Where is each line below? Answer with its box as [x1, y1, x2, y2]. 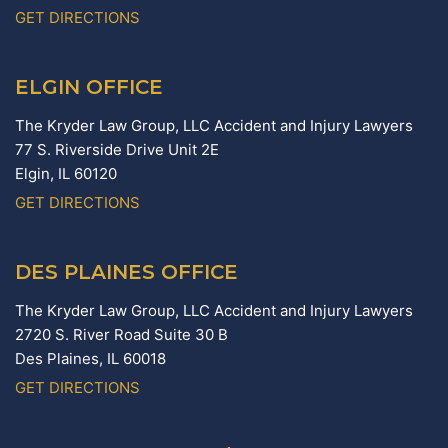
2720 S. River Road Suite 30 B [15, 325, 228, 345]
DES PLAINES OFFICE [15, 260, 238, 285]
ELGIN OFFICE [15, 75, 163, 100]
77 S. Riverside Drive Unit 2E [15, 140, 219, 160]
